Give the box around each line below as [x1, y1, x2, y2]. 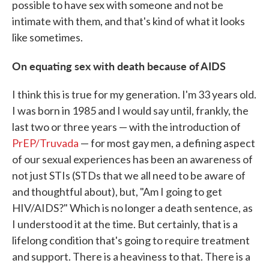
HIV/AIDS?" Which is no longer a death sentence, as [12, 201, 253, 214]
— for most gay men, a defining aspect [79, 136, 255, 150]
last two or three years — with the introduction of [12, 120, 241, 133]
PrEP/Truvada [12, 136, 79, 150]
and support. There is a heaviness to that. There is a [12, 250, 250, 263]
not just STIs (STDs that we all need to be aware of [12, 169, 246, 182]
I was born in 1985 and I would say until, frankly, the [12, 104, 249, 117]
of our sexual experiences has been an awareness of [12, 153, 253, 166]
